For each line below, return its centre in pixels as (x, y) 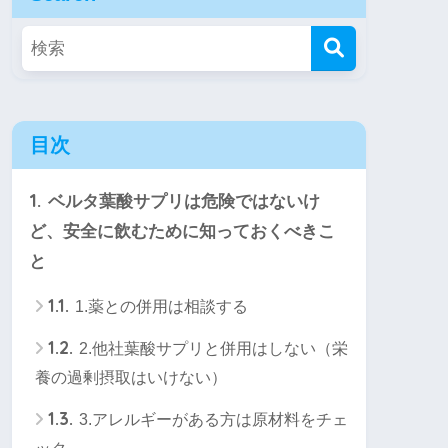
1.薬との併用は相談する (159, 307)
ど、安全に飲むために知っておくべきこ (182, 232)
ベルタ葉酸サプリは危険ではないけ (181, 202)
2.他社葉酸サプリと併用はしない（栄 (211, 349)
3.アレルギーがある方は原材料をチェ (211, 420)
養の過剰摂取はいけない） (131, 378)
